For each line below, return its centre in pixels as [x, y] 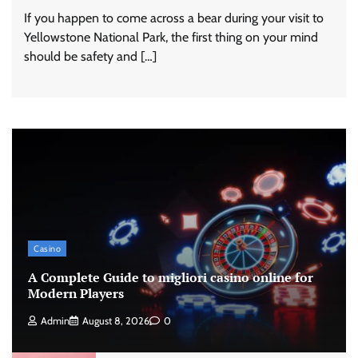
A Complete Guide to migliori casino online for [171, 277]
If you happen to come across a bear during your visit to [174, 18]
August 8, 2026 [116, 320]
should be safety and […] [90, 56]
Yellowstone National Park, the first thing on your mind [171, 37]
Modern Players [76, 293]
